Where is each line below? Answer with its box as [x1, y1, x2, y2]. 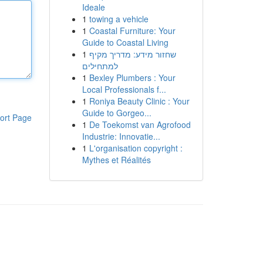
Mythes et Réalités [82, 154, 151, 166]
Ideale [82, 1, 105, 13]
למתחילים [82, 60, 118, 72]
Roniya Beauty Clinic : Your [89, 95, 190, 107]
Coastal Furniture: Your [89, 25, 176, 36]
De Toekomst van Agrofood [89, 119, 191, 130]
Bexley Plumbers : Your [89, 72, 176, 83]
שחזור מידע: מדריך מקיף [89, 48, 176, 60]
